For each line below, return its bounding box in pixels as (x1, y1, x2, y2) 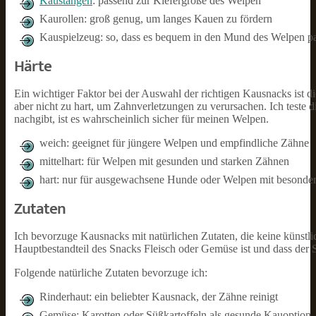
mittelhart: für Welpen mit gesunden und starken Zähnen (39, 155, 289, 167)
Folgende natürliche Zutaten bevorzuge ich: (14, 267, 207, 279)
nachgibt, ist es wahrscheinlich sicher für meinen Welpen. (14, 113, 269, 125)
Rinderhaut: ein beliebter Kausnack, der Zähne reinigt (39, 291, 278, 303)
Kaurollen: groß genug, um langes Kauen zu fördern (39, 13, 272, 25)
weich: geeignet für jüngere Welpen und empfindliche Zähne (39, 137, 309, 149)
